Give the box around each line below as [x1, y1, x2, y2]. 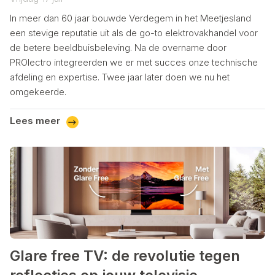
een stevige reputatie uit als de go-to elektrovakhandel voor [10, 26, 258, 39]
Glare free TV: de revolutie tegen [10, 247, 240, 265]
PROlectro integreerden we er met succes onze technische [10, 56, 258, 68]
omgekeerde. [10, 85, 66, 98]
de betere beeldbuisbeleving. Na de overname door [10, 41, 227, 53]
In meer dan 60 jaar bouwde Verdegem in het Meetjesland [10, 12, 251, 24]
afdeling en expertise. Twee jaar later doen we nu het [10, 71, 230, 83]
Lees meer [10, 115, 60, 127]
